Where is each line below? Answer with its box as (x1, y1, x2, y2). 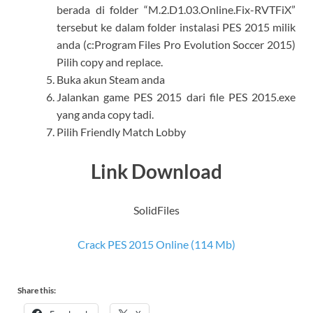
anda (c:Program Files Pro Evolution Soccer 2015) (57, 38, 296, 52)
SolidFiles (133, 203, 180, 217)
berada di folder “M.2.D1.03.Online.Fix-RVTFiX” (57, 3, 296, 17)
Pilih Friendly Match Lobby (57, 125, 186, 139)
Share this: (17, 284, 56, 296)
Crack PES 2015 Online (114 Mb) (78, 237, 235, 251)
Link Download (91, 159, 222, 183)
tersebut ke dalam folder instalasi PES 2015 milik (57, 20, 296, 34)
